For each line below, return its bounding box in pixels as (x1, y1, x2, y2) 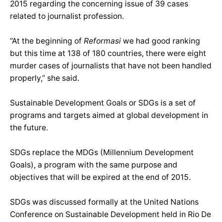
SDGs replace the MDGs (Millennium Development (10, 148, 194, 158)
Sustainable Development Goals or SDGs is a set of (10, 98, 196, 108)
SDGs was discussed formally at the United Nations (10, 197, 199, 207)
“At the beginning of (10, 36, 84, 46)
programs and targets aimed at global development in (10, 111, 208, 120)
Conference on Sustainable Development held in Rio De (10, 210, 211, 220)
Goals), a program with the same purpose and (10, 160, 177, 170)
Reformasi (84, 36, 121, 46)
